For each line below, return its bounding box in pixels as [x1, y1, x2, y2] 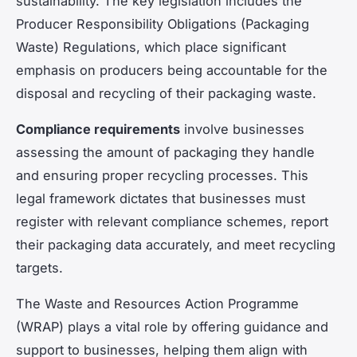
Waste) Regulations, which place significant [16, 38, 286, 55]
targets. [16, 259, 63, 276]
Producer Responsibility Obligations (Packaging [16, 15, 309, 32]
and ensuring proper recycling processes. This [16, 167, 308, 183]
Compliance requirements [16, 120, 180, 137]
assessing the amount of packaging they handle [16, 143, 315, 160]
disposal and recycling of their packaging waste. [16, 84, 316, 101]
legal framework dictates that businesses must [16, 190, 305, 206]
